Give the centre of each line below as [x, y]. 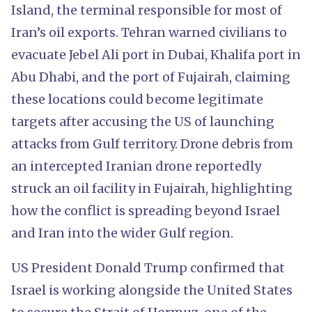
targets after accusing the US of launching [143, 121]
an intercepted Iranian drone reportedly [136, 166]
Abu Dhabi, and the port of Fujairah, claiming [151, 77]
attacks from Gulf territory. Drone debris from [152, 143]
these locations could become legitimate [137, 99]
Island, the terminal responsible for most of [147, 10]
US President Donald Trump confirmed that [148, 267]
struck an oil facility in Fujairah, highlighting [152, 188]
